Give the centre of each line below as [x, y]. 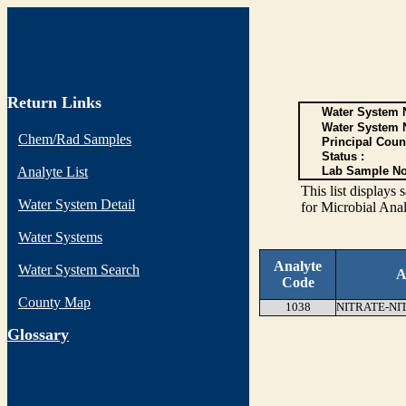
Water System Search [79, 270]
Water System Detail [77, 204]
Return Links [54, 102]
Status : [343, 156]
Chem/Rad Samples [75, 139]
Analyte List [53, 172]
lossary [44, 334]
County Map [54, 302]
